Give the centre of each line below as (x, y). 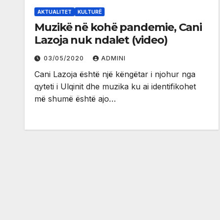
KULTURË (90, 12)
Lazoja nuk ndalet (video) (101, 40)
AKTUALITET (55, 12)
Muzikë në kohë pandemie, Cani (107, 27)
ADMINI (113, 58)
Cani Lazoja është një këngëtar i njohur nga (115, 74)
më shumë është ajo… (75, 99)
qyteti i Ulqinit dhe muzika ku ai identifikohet (115, 87)
